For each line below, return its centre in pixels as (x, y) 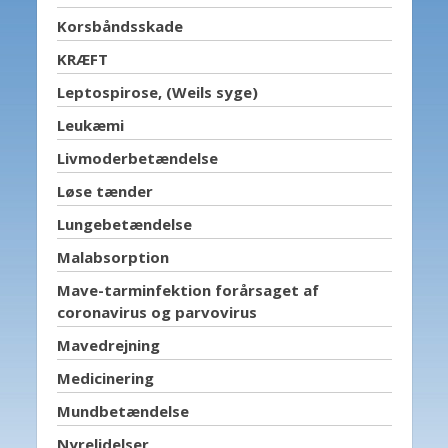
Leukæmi (90, 124)
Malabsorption (112, 256)
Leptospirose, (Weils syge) (157, 91)
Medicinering (105, 377)
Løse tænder (104, 190)
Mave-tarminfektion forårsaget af (187, 289)
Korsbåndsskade (119, 25)
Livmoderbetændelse (137, 157)
